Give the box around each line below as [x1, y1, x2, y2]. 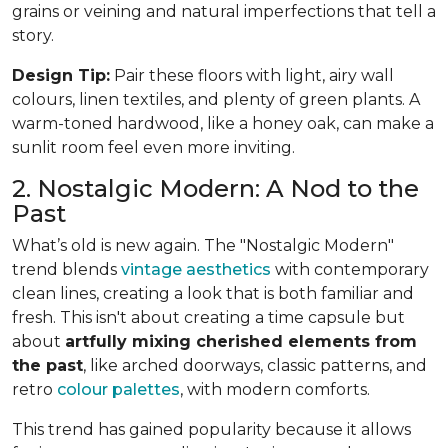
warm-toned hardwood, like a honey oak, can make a [12, 113, 434, 133]
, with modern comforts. [180, 379, 370, 399]
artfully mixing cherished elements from [65, 331, 417, 351]
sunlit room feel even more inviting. [12, 137, 295, 157]
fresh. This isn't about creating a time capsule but [12, 307, 405, 327]
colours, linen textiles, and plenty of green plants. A [12, 89, 420, 109]
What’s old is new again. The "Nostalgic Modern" [12, 235, 394, 255]
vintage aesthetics [121, 259, 271, 279]
